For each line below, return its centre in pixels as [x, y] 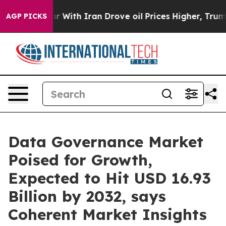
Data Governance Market [106, 142]
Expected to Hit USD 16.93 [109, 178]
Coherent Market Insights [107, 214]
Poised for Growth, [80, 160]
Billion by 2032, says [87, 196]
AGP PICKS [26, 16]
